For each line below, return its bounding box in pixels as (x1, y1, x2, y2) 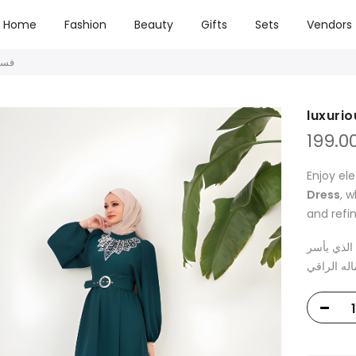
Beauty (134, 17, 174, 33)
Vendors (307, 17, 353, 33)
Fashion (64, 17, 107, 33)
